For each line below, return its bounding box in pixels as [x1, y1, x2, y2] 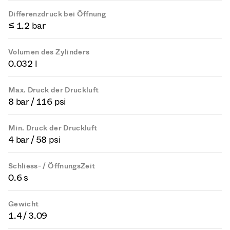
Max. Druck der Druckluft [8, 86, 99, 94]
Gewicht [8, 200, 39, 208]
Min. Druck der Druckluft [8, 124, 98, 132]
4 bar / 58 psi [8, 134, 61, 145]
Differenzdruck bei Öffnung [8, 10, 106, 18]
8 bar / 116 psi [8, 96, 67, 107]
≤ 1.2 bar [8, 20, 46, 31]
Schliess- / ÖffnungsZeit [8, 162, 95, 170]
